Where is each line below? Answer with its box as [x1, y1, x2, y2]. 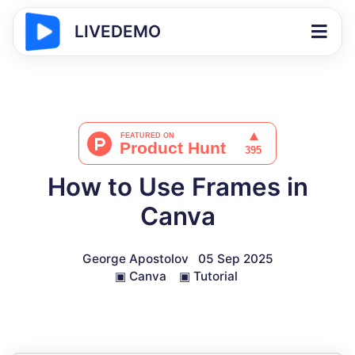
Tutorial [193, 269, 238, 284]
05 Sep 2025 [197, 251, 273, 266]
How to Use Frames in [47, 172, 308, 202]
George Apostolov [82, 251, 189, 266]
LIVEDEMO [74, 21, 161, 41]
